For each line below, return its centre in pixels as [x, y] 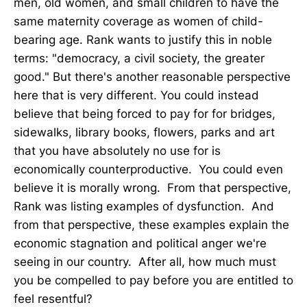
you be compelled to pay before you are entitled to [153, 281]
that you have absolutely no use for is [117, 151]
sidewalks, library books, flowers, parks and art [144, 133]
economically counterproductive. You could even [148, 170]
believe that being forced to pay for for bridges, [145, 114]
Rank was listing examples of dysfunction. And [144, 207]
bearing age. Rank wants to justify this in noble [143, 40]
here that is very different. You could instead [136, 96]
